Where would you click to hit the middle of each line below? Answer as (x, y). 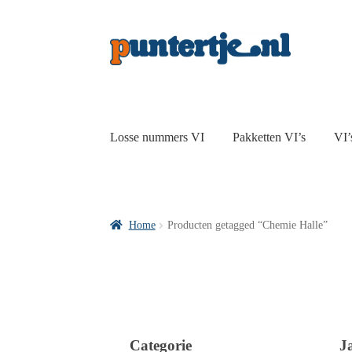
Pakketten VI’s (269, 137)
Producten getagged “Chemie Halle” (247, 225)
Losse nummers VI (158, 137)
